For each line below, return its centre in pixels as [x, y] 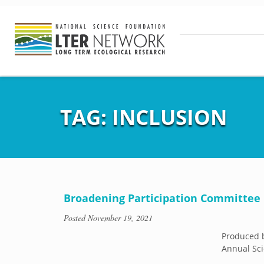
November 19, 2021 [120, 218]
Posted [76, 218]
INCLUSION [169, 117]
